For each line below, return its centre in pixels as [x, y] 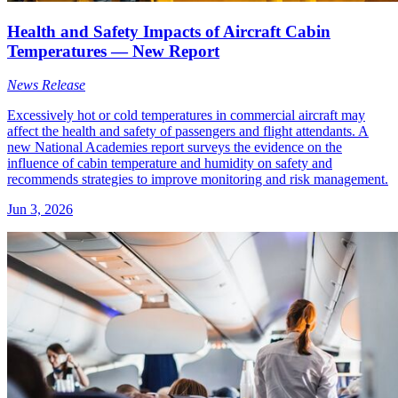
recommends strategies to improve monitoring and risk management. [198, 179]
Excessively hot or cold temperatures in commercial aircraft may [186, 115]
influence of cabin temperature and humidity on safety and [170, 163]
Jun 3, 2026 [40, 210]
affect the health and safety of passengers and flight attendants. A [188, 131]
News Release [46, 85]
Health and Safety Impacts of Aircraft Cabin [169, 31]
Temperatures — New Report [113, 51]
